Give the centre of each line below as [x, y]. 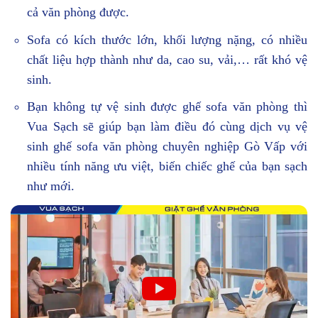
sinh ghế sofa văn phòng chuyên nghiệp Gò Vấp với [167, 147]
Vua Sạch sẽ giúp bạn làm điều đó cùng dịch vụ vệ [167, 127]
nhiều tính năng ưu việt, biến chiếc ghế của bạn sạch [167, 166]
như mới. [51, 186]
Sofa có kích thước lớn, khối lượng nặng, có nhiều [167, 39]
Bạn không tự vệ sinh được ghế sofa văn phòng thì [167, 107]
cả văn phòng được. [78, 12]
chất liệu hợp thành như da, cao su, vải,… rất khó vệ [167, 59]
